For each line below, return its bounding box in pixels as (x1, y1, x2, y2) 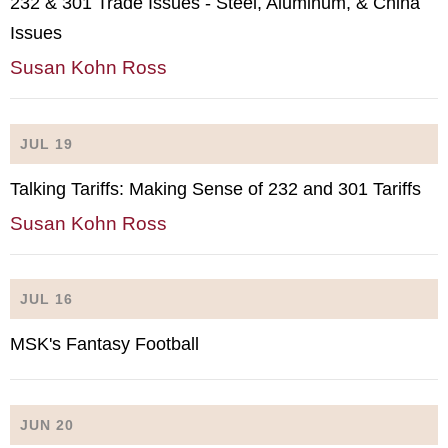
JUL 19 (20, 135, 73, 152)
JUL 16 (20, 291, 73, 307)
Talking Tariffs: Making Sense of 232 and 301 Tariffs (10, 178, 421, 199)
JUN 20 (20, 416, 74, 433)
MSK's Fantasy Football (10, 334, 204, 354)
